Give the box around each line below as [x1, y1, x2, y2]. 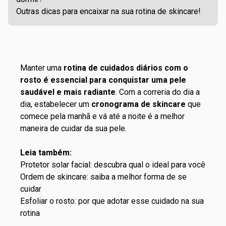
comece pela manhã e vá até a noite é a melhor [20, 111, 185, 121]
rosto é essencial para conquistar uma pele [20, 75, 186, 85]
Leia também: [20, 148, 72, 157]
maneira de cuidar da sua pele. [20, 124, 127, 133]
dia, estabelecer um [20, 99, 91, 109]
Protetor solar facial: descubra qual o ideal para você [20, 160, 205, 169]
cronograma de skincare [91, 99, 186, 109]
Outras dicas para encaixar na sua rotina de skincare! [16, 7, 201, 16]
